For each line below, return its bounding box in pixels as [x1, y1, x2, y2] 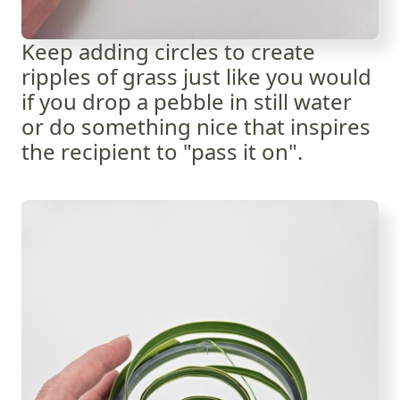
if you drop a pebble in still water [21, 86, 352, 116]
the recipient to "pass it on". [21, 136, 303, 166]
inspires [290, 111, 371, 141]
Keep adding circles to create [21, 36, 315, 66]
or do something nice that [21, 111, 290, 141]
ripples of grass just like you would [21, 61, 371, 91]
